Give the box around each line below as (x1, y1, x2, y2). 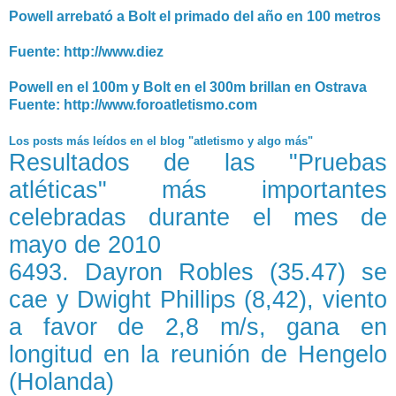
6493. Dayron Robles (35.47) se (9, 259, 387, 286)
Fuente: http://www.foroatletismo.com (9, 97, 257, 112)
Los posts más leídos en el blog (9, 134, 313, 148)
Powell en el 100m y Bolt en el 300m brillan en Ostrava (9, 80, 367, 95)
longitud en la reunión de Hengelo (9, 341, 387, 368)
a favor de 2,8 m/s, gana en (9, 314, 387, 340)
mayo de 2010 (9, 232, 161, 258)
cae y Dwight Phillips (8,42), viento (9, 286, 387, 313)
